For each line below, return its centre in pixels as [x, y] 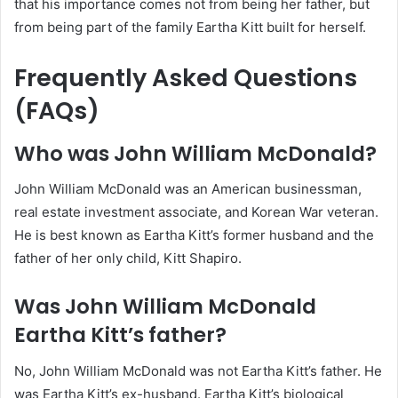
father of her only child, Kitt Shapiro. [128, 259]
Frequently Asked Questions [186, 78]
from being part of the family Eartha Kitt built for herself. [190, 28]
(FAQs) [57, 111]
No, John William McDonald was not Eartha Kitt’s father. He [198, 370]
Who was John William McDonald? [195, 153]
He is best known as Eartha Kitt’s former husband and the [194, 235]
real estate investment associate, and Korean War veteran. [196, 212]
